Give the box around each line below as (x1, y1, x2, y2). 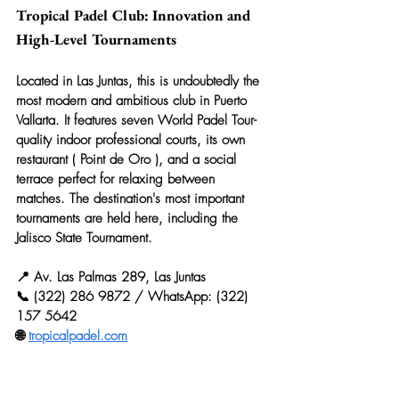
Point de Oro (80, 151, 151, 168)
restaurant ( (16, 151, 80, 168)
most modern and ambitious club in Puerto (16, 92, 251, 110)
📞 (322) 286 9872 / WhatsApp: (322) (16, 288, 252, 305)
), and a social (151, 151, 240, 168)
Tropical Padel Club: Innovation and (16, 5, 255, 25)
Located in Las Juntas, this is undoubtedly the (16, 72, 264, 90)
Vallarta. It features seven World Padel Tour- (16, 111, 256, 129)
